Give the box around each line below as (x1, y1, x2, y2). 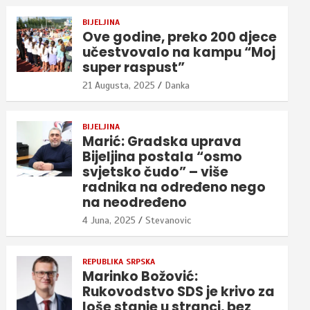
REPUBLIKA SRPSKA (82, 256, 156, 266)
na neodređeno (82, 192, 188, 212)
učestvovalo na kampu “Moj (82, 42, 276, 62)
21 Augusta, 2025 (82, 79, 156, 91)
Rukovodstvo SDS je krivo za (82, 282, 275, 301)
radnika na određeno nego (82, 177, 266, 197)
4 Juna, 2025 (82, 214, 136, 226)
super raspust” (82, 57, 185, 77)
